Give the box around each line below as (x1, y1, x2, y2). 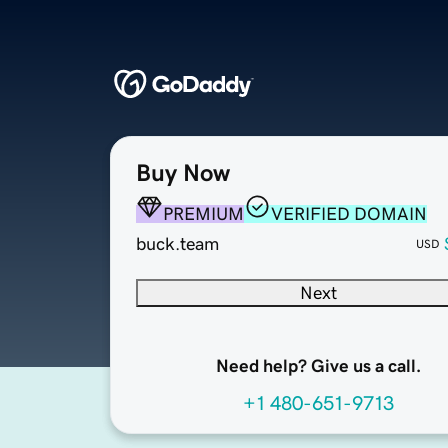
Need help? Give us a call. (215, 357, 421, 376)
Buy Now (136, 161, 230, 186)
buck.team (136, 235, 219, 254)
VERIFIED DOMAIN (271, 205, 427, 224)
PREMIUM (163, 205, 244, 224)
